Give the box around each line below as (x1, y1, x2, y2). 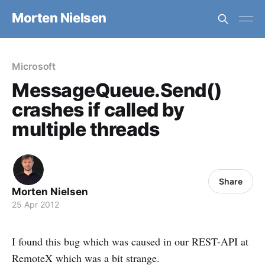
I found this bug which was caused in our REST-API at (12, 234, 248, 248)
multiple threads (12, 118, 160, 141)
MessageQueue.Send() (12, 79, 222, 102)
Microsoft (12, 60, 56, 72)
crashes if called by (12, 98, 185, 121)
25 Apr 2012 (12, 199, 59, 209)
